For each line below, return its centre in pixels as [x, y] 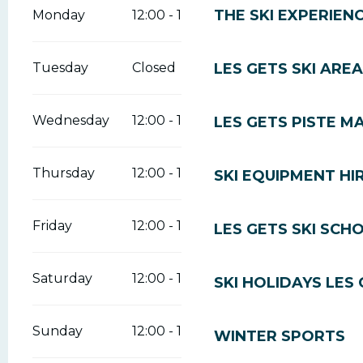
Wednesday [71, 121]
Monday [59, 15]
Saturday [62, 279]
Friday [52, 226]
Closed [154, 68]
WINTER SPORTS [280, 336]
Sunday [58, 331]
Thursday [64, 173]
